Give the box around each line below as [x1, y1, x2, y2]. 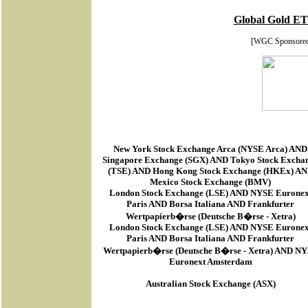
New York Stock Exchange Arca [113, 144, 236, 154]
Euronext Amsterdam [168, 256, 252, 267]
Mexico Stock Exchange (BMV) [150, 177, 271, 187]
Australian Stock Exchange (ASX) [145, 278, 276, 289]
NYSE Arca [241, 144, 285, 154]
